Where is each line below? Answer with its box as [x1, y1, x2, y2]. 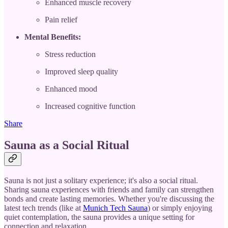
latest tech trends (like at [4, 203, 83, 212]
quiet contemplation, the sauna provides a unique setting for [4, 212, 194, 221]
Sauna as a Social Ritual [4, 138, 129, 152]
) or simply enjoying [148, 203, 212, 212]
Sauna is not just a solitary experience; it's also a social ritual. [4, 176, 198, 185]
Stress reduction [45, 49, 96, 59]
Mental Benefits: [24, 32, 81, 41]
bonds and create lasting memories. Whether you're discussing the [4, 194, 214, 203]
